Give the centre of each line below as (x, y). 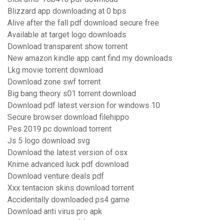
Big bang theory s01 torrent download (72, 94)
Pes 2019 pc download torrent (59, 129)
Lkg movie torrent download (55, 70)
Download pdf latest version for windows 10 (84, 106)
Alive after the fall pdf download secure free (83, 23)
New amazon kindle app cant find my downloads (90, 58)
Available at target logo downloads (67, 35)
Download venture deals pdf (56, 176)
